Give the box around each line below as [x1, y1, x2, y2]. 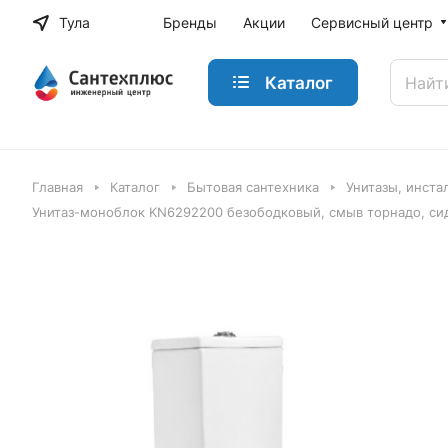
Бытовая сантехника [187, 179, 319, 195]
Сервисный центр [311, 14, 434, 31]
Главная [32, 179, 83, 195]
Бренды [163, 14, 218, 31]
